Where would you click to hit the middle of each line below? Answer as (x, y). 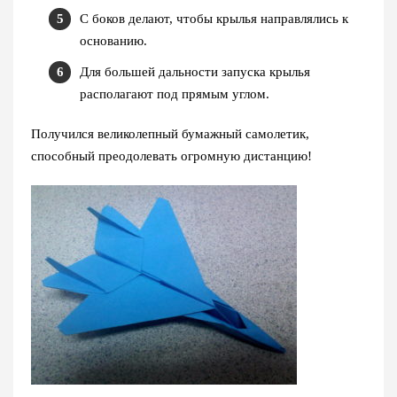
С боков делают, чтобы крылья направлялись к (214, 19)
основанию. (113, 41)
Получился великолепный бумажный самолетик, (170, 134)
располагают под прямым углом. (175, 94)
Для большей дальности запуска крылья (195, 72)
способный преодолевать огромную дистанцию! (171, 156)
